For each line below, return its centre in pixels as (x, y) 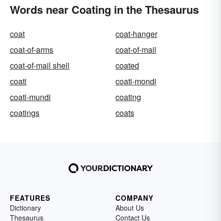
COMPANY (134, 198)
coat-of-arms (32, 50)
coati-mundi (30, 97)
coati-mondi (136, 81)
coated (127, 65)
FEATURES (30, 198)
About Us (130, 208)
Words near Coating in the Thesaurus (104, 9)
